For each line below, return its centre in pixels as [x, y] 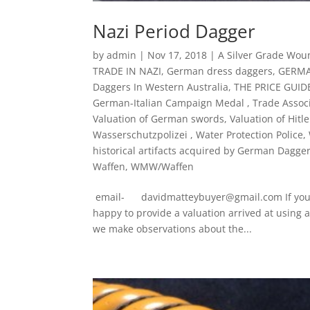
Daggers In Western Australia [161, 87]
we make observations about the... [173, 229]
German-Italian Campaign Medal [170, 103]
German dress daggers [220, 71]
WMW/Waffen [163, 167]
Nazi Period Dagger [174, 31]
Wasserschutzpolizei [142, 135]
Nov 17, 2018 [177, 55]
